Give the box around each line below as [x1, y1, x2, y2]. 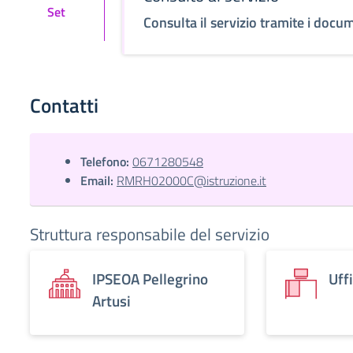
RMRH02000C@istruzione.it [117, 171, 266, 190]
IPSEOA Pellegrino [92, 267, 208, 290]
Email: [80, 171, 113, 190]
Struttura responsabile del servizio [30, 221, 269, 247]
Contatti [30, 91, 98, 121]
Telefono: [80, 152, 129, 171]
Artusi [92, 289, 131, 312]
